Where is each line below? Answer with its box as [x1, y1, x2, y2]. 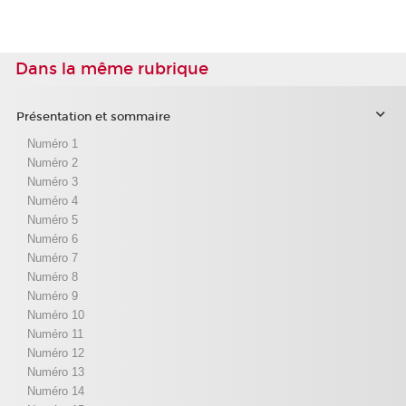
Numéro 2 [26, 155, 78, 169]
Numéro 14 [26, 383, 84, 398]
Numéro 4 [26, 193, 78, 208]
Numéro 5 [26, 212, 78, 227]
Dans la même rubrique [15, 59, 208, 80]
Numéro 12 [26, 345, 84, 360]
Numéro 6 [26, 231, 78, 246]
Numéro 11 [26, 326, 83, 341]
